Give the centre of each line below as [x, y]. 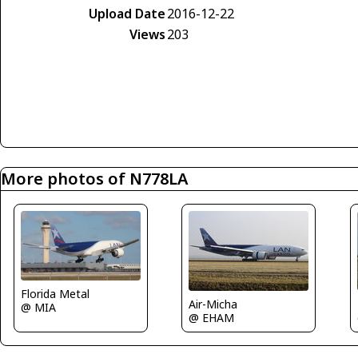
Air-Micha [213, 304]
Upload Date [127, 14]
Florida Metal [55, 294]
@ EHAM [212, 318]
